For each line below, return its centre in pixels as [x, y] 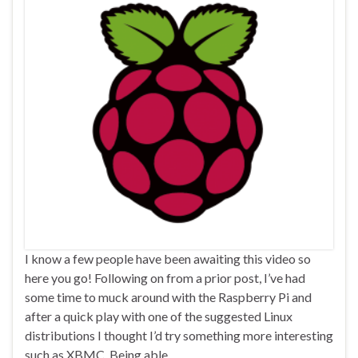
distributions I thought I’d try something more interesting [179, 336]
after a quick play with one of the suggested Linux [159, 316]
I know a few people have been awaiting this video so [168, 259]
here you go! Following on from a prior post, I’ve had [165, 278]
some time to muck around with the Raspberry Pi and [168, 297]
